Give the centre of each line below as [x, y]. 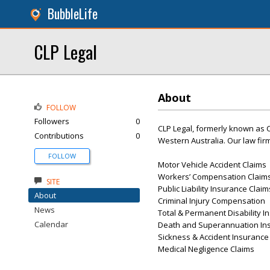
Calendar [51, 224]
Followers [52, 121]
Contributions [59, 136]
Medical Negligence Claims [206, 249]
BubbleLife [73, 14]
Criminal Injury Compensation [212, 201]
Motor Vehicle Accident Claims [212, 165]
